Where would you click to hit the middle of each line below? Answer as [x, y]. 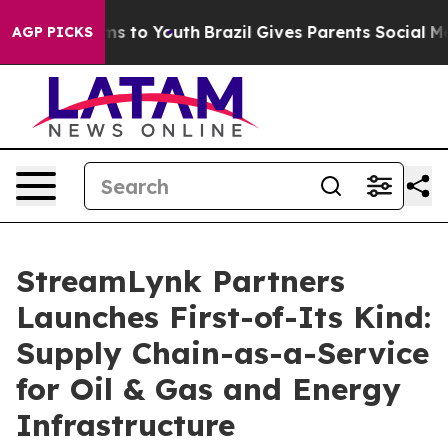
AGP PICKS [52, 32]
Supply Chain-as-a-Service [222, 353]
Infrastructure [125, 425]
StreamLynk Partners [180, 281]
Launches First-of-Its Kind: [223, 317]
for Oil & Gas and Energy [208, 389]
